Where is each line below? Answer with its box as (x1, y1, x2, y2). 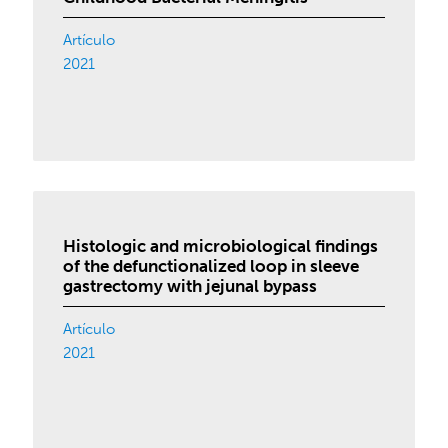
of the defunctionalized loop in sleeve (63, 256, 360, 276)
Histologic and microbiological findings (63, 236, 379, 256)
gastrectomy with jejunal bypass (63, 276, 318, 296)
